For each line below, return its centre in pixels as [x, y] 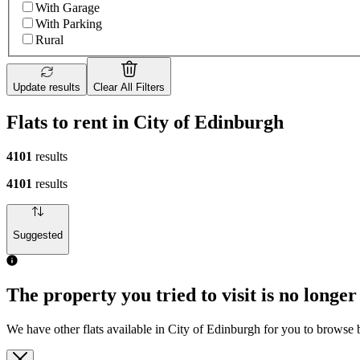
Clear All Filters [129, 88]
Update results [47, 88]
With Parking [69, 24]
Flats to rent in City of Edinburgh [145, 122]
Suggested [38, 235]
